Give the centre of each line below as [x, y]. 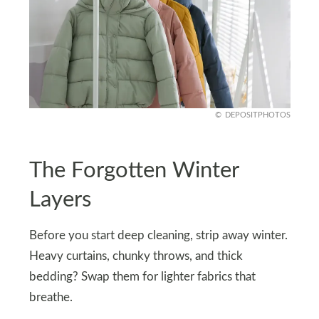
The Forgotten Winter [134, 170]
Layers [60, 199]
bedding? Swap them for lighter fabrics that [142, 277]
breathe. [51, 298]
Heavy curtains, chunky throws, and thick [136, 257]
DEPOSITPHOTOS [257, 115]
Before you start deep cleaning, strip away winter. [158, 236]
